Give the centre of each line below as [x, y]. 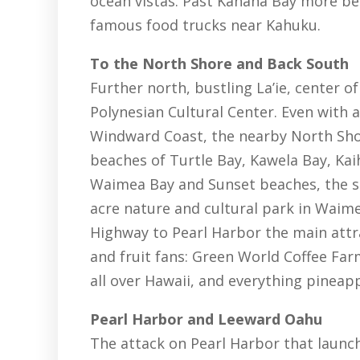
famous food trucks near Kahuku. [205, 25]
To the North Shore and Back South [219, 64]
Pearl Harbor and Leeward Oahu [206, 319]
